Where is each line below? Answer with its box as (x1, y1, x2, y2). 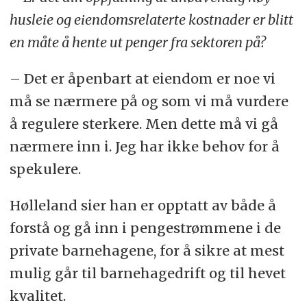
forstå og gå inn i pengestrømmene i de (9, 219, 281, 236)
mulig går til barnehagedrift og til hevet (9, 264, 286, 282)
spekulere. (9, 160, 81, 178)
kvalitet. (9, 286, 66, 304)
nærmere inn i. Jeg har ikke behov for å (9, 138, 280, 156)
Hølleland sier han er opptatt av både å (9, 196, 276, 214)
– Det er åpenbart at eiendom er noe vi (9, 70, 275, 88)
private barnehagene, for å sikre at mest (9, 241, 284, 259)
